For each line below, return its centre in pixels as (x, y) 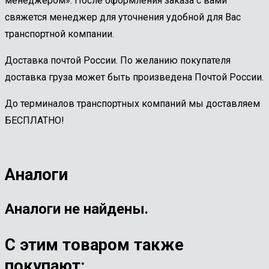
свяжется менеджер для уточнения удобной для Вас (123, 17)
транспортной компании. (59, 34)
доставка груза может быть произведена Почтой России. (134, 77)
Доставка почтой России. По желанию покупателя (118, 60)
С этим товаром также (94, 245)
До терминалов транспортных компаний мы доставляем (132, 103)
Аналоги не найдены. (77, 209)
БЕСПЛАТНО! (35, 120)
